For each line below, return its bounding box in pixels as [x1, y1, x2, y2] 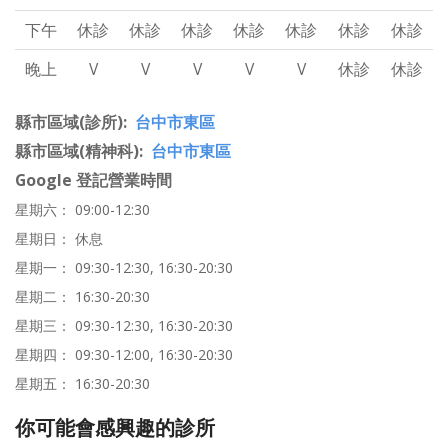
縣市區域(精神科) [15, 140, 139, 163]
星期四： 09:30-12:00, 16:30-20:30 [15, 345, 233, 365]
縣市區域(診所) [15, 111, 123, 134]
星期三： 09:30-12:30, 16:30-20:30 [15, 316, 233, 336]
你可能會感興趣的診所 [15, 413, 215, 442]
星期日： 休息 [15, 229, 103, 249]
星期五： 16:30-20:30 [15, 374, 150, 394]
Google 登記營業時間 [15, 169, 172, 192]
